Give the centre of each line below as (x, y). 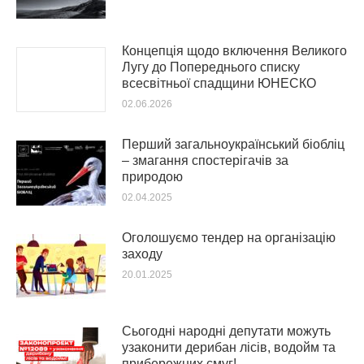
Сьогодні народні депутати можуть (226, 331)
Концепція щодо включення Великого (234, 51)
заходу (142, 254)
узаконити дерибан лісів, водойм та (229, 347)
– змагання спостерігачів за (205, 160)
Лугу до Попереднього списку (211, 67)
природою (152, 177)
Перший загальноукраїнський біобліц (233, 144)
